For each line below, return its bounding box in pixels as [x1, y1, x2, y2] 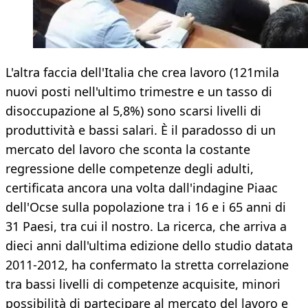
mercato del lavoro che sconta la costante [5, 141, 250, 158]
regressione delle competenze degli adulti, [5, 160, 254, 177]
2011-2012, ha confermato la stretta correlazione [5, 256, 289, 274]
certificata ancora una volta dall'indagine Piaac [5, 179, 278, 197]
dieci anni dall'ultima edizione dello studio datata [5, 237, 293, 254]
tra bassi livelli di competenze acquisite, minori [5, 276, 280, 293]
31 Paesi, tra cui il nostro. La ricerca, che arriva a [5, 218, 287, 235]
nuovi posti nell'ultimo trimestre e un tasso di [5, 83, 272, 100]
